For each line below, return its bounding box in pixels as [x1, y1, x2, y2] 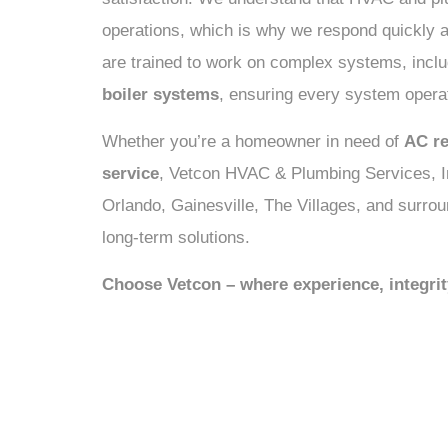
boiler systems [102, 85, 219, 104]
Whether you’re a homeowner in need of [102, 132, 404, 151]
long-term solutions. [102, 228, 250, 247]
